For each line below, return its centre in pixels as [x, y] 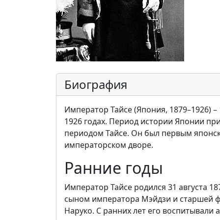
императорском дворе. [109, 145]
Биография [96, 84]
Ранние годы [114, 168]
